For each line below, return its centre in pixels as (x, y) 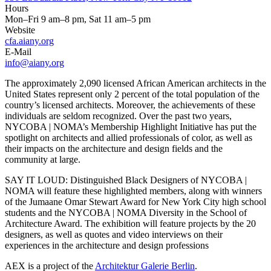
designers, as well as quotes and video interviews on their (114, 235)
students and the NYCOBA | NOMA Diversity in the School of (126, 213)
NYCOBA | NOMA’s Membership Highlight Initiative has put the (131, 127)
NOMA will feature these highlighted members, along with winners (133, 191)
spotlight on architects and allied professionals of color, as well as (129, 138)
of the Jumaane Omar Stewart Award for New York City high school (135, 202)
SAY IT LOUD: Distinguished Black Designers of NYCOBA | (126, 180)
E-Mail (18, 52)
